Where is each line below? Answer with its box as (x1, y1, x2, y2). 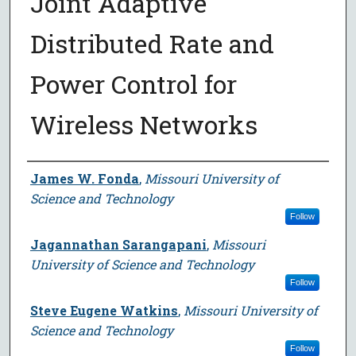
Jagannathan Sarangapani (29, 235, 207, 253)
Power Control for (29, 66, 237, 101)
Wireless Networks (29, 106, 257, 141)
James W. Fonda (29, 169, 139, 187)
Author (26, 161, 73, 191)
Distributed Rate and (29, 25, 274, 60)
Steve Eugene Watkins (29, 301, 178, 319)
